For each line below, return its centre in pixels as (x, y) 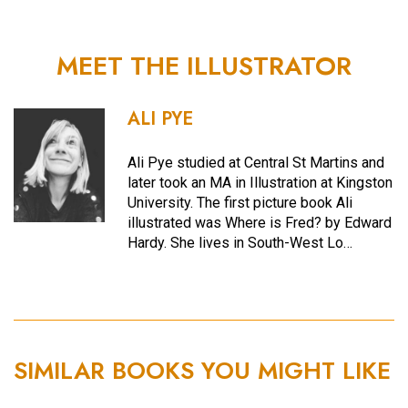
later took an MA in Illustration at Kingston (260, 183)
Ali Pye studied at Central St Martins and (256, 163)
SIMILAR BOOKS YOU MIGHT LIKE (202, 370)
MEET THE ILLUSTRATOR (204, 66)
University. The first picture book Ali (240, 203)
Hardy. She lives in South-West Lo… (240, 243)
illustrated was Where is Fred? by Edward (260, 223)
